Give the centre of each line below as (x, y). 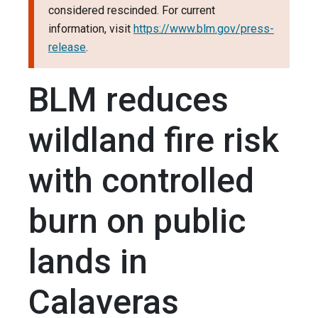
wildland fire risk (154, 141)
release (67, 48)
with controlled (141, 181)
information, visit (91, 29)
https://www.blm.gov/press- (204, 29)
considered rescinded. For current (132, 11)
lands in (88, 262)
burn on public (137, 221)
